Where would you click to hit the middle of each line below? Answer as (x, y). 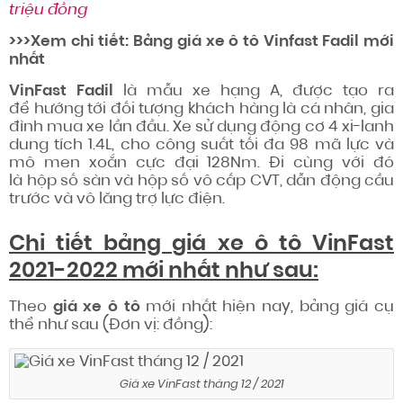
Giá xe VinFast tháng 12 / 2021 (201, 384)
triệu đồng (48, 10)
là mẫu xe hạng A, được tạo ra (254, 91)
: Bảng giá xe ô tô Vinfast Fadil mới (260, 41)
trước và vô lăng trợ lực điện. (117, 199)
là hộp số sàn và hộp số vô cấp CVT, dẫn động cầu (201, 181)
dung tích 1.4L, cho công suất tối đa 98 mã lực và (201, 145)
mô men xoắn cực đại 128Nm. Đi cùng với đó (201, 163)
